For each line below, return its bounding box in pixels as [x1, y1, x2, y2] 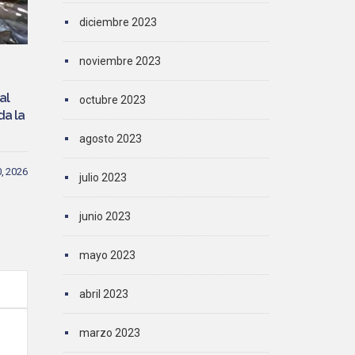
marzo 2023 [78, 326, 140, 339]
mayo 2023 [78, 249, 136, 261]
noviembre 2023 [78, 55, 161, 67]
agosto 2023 [78, 132, 142, 145]
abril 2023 [78, 288, 128, 300]
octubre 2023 [78, 94, 146, 106]
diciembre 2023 [78, 16, 157, 29]
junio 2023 [78, 210, 131, 223]
